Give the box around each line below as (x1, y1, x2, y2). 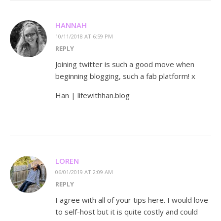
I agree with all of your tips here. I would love (55, 195, 208, 205)
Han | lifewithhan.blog (55, 90, 130, 101)
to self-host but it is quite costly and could (55, 207, 198, 217)
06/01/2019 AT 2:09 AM (55, 168, 113, 176)
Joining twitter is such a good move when (55, 59, 194, 70)
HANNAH (55, 20, 87, 31)
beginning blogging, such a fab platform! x (55, 71, 195, 81)
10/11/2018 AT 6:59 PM (55, 33, 113, 40)
